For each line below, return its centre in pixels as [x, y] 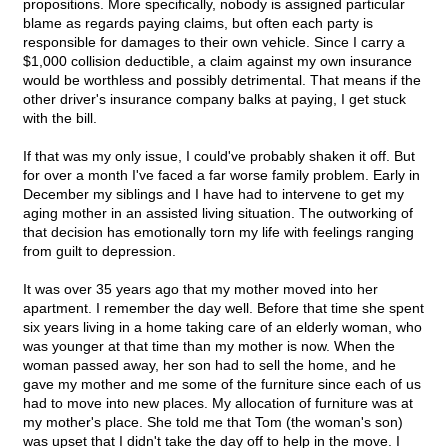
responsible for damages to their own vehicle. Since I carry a [214, 42]
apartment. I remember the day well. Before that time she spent [223, 308]
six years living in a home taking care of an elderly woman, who [222, 327]
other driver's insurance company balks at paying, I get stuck [214, 99]
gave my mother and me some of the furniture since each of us [222, 384]
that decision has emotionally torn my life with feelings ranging [218, 232]
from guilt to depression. [99, 251]
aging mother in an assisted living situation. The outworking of [218, 213]
